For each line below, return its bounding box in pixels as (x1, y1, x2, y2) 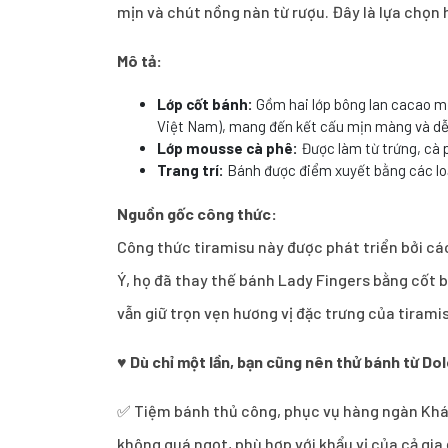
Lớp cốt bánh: (157, 95, 253, 113)
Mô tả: (117, 51, 162, 70)
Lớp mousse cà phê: (157, 139, 298, 157)
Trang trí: (157, 161, 224, 179)
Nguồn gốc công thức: (117, 204, 277, 223)
